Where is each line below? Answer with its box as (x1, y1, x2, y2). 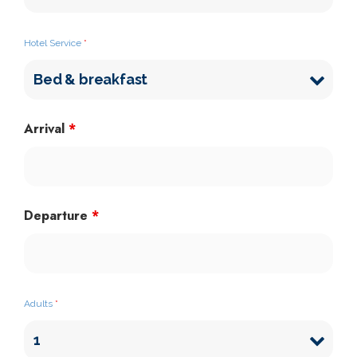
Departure (24, 206, 92, 225)
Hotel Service (24, 37, 84, 49)
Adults (24, 298, 55, 309)
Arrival (24, 120, 69, 138)
